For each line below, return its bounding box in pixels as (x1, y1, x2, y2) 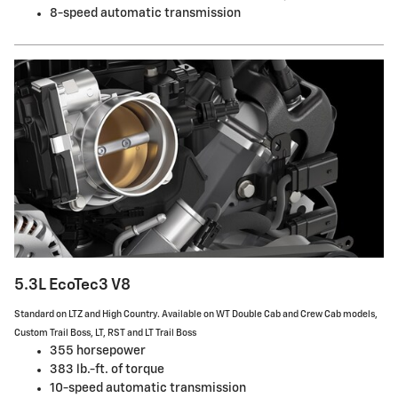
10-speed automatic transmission (50, 381, 246, 394)
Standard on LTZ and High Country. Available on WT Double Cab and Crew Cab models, (14, 309, 378, 319)
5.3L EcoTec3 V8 (14, 277, 131, 294)
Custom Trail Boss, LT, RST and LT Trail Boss (14, 328, 196, 338)
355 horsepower (50, 344, 146, 357)
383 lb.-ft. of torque (50, 362, 164, 376)
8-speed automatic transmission (50, 6, 241, 20)
